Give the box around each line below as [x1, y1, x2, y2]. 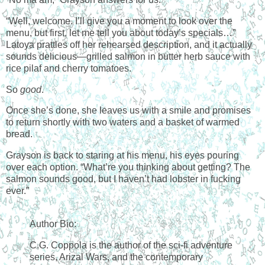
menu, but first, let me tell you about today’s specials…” [6, 27, 235, 38]
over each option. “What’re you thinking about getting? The [6, 162, 250, 173]
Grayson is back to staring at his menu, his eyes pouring [6, 150, 239, 161]
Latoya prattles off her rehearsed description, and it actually [6, 39, 252, 50]
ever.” [6, 186, 29, 196]
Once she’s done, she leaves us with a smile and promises [6, 105, 251, 116]
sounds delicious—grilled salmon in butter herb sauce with [6, 51, 250, 62]
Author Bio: [30, 219, 76, 230]
